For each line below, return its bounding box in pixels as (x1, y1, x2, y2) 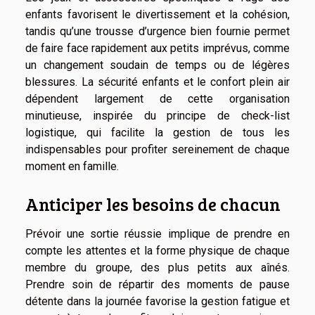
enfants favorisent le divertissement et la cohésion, (25, 8, 290, 22)
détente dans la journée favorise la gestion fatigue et (25, 294, 290, 308)
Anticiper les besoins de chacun (25, 191, 281, 216)
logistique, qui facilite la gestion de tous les (25, 126, 290, 140)
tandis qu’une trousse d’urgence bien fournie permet (25, 25, 290, 39)
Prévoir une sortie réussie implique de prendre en (25, 226, 290, 240)
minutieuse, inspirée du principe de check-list (25, 109, 290, 123)
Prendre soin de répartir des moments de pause (25, 277, 290, 291)
